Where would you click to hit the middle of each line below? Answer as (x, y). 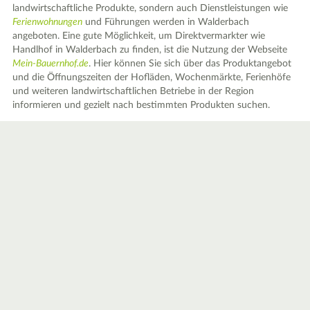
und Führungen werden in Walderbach (166, 22)
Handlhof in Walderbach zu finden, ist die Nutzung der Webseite (150, 50)
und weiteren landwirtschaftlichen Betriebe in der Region (134, 91)
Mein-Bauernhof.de (51, 64)
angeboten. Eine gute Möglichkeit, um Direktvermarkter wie (139, 36)
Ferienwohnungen (48, 22)
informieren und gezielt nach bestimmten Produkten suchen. (142, 105)
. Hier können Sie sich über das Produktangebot (190, 64)
